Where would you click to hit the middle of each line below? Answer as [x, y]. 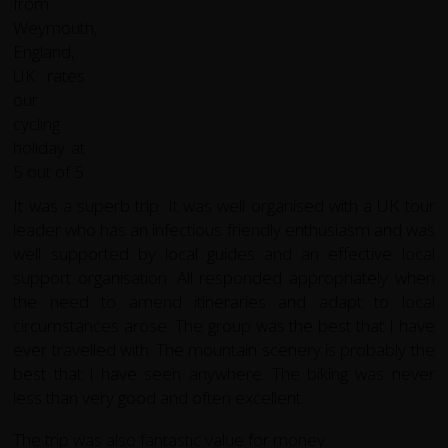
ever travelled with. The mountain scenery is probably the [224, 350]
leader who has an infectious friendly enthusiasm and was [224, 230]
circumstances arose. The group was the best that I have [224, 326]
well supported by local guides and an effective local [224, 254]
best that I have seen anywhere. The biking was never [224, 374]
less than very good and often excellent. [159, 398]
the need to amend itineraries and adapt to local [224, 302]
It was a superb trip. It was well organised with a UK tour [224, 206]
